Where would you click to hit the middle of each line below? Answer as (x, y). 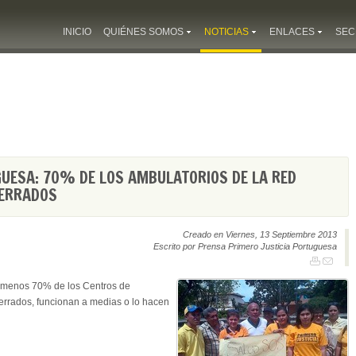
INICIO (77, 32)
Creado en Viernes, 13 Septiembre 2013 (260, 234)
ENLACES (292, 32)
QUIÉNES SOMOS (143, 32)
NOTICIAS (226, 32)
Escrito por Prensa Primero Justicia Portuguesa (245, 246)
